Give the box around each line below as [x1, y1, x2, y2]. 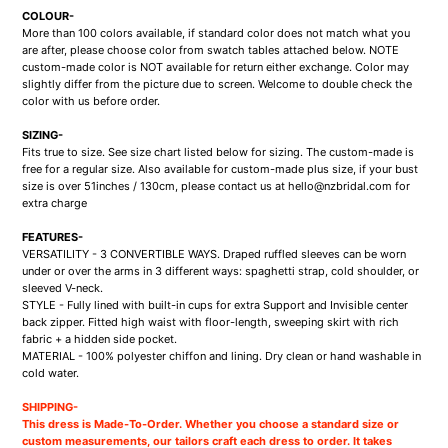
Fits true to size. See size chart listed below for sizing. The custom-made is [22, 145, 415, 160]
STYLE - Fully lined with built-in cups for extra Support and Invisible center [22, 298, 409, 313]
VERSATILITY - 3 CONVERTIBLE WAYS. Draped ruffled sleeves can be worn [22, 247, 407, 262]
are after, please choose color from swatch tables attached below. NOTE [22, 43, 400, 58]
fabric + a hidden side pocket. [22, 332, 178, 347]
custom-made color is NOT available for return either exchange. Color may [22, 60, 410, 75]
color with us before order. [22, 94, 161, 109]
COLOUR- [22, 9, 75, 24]
